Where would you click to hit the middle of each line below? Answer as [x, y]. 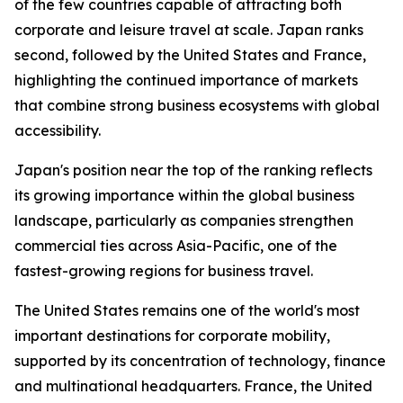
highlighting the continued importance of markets [186, 80]
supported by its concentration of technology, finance [200, 361]
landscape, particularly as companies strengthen [184, 220]
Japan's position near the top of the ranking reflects [193, 170]
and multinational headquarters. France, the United [193, 386]
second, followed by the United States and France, [190, 55]
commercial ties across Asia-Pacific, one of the [176, 246]
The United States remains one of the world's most [187, 310]
